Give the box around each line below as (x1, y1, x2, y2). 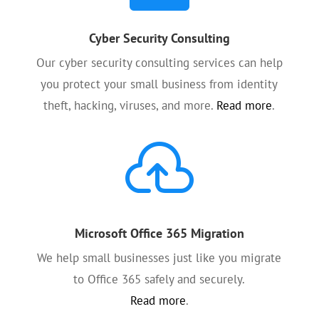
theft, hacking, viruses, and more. (43, 98, 217, 113)
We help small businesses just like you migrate (37, 250, 282, 266)
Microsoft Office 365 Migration (74, 225, 244, 241)
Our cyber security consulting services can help (36, 55, 283, 70)
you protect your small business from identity (41, 76, 278, 92)
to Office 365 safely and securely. (73, 271, 246, 287)
